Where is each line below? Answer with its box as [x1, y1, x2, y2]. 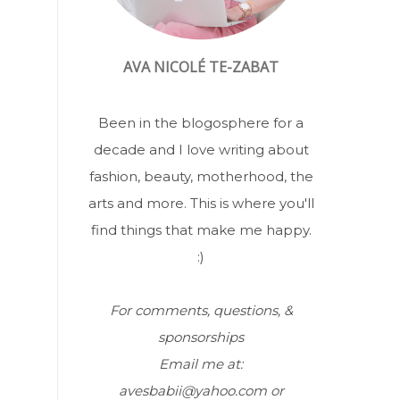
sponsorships [158, 328, 244, 346]
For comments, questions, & [109, 301, 293, 319]
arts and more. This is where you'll [87, 194, 314, 212]
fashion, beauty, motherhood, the [88, 167, 313, 185]
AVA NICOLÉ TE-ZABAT [123, 56, 279, 77]
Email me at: [159, 354, 243, 372]
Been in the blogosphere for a [98, 113, 304, 131]
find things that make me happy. [90, 221, 312, 238]
